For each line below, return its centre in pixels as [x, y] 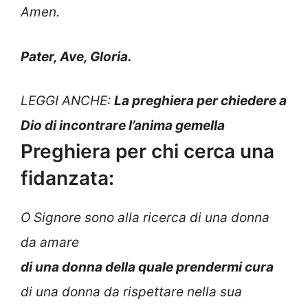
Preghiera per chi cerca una [147, 152]
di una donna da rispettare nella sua [131, 292]
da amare [50, 243]
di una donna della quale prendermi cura [147, 267]
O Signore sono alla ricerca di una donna [145, 218]
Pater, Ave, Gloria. [76, 56]
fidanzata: [67, 178]
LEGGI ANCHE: [67, 101]
